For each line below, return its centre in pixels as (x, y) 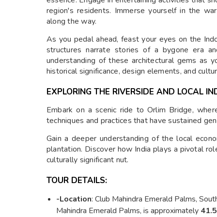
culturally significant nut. (88, 160)
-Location (74, 199)
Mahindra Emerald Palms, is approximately (128, 210)
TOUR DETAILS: (77, 180)
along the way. (72, 21)
